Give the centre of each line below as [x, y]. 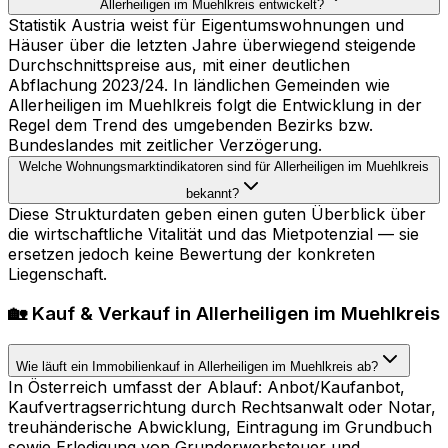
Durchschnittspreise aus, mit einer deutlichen [179, 64]
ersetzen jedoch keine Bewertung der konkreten [191, 253]
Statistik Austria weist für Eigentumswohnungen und [206, 24]
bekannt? [212, 193]
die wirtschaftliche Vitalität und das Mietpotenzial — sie [213, 233]
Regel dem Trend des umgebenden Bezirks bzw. [190, 124]
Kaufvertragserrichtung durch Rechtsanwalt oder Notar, [222, 407]
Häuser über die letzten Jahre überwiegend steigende [212, 44]
